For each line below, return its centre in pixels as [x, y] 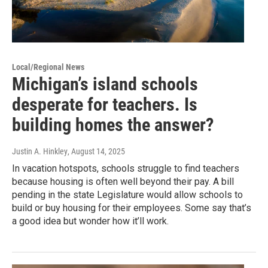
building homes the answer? [113, 125]
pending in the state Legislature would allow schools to [127, 195]
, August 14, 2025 [96, 152]
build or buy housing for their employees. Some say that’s [132, 208]
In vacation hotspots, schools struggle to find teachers [126, 169]
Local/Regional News [48, 67]
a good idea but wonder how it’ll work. [90, 221]
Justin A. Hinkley [40, 152]
